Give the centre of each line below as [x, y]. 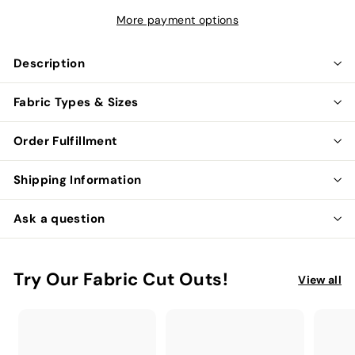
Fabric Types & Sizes [76, 102]
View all [320, 280]
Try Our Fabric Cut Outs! [121, 279]
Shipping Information [78, 180]
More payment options [177, 20]
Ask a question [59, 219]
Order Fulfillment [66, 141]
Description [50, 63]
